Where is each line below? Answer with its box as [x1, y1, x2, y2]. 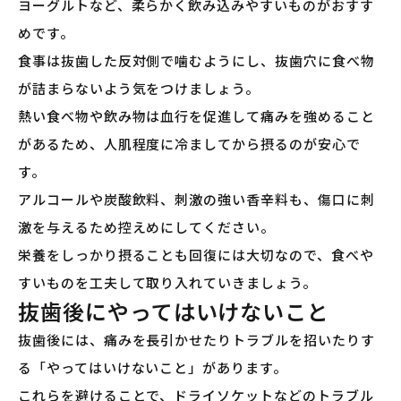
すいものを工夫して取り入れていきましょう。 [18, 273, 317, 293]
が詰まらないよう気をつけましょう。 [18, 79, 260, 98]
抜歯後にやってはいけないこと [18, 295, 330, 328]
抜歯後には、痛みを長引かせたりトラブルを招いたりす [18, 330, 375, 350]
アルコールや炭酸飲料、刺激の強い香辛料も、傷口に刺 [18, 190, 375, 209]
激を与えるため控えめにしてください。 [18, 218, 275, 237]
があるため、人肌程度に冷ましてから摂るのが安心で [18, 134, 361, 154]
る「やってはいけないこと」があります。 [18, 358, 287, 378]
